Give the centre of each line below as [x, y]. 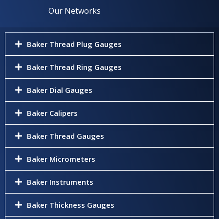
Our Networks [74, 11]
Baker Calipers [52, 113]
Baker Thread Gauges [65, 136]
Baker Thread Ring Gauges [74, 67]
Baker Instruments [60, 182]
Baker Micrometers [61, 159]
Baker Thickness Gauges [70, 205]
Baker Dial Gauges [59, 90]
